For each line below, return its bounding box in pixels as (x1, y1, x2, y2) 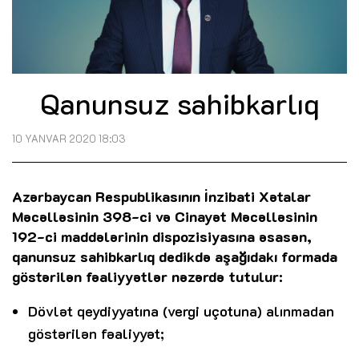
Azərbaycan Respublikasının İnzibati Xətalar (12, 187, 311, 207)
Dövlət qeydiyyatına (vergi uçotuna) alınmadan (28, 301, 334, 321)
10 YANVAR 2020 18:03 (12, 132, 126, 146)
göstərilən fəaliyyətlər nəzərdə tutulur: (12, 267, 283, 287)
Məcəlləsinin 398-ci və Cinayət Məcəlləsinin (12, 207, 317, 227)
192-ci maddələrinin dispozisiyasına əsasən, (12, 227, 312, 247)
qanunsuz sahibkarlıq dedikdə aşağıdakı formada (12, 247, 337, 267)
